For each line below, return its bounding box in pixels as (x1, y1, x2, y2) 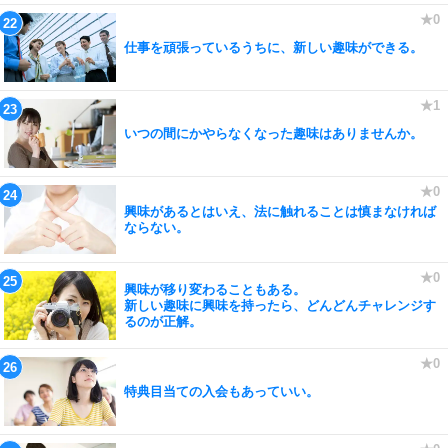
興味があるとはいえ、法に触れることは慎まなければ (124, 203, 436, 219)
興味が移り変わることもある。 (124, 281, 306, 297)
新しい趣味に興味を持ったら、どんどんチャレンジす (124, 297, 436, 313)
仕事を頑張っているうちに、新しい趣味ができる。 (124, 39, 423, 55)
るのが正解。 (124, 313, 202, 329)
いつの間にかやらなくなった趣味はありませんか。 (124, 125, 423, 141)
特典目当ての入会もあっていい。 (124, 383, 319, 399)
